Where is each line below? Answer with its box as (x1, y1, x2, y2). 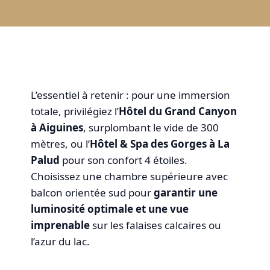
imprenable (31, 218, 90, 232)
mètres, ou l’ (31, 136, 90, 151)
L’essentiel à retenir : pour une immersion (31, 87, 231, 102)
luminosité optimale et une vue (31, 201, 189, 216)
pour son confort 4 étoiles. (60, 152, 188, 167)
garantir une (154, 185, 218, 199)
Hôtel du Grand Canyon (119, 104, 237, 118)
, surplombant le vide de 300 (83, 120, 219, 134)
